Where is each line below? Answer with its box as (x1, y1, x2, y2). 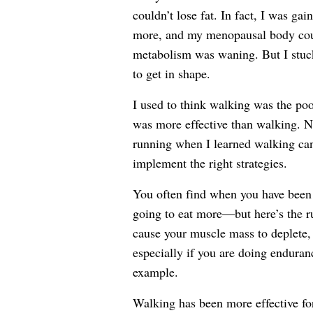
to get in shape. (132, 65, 210, 82)
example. (132, 263, 178, 280)
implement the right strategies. (132, 154, 287, 171)
